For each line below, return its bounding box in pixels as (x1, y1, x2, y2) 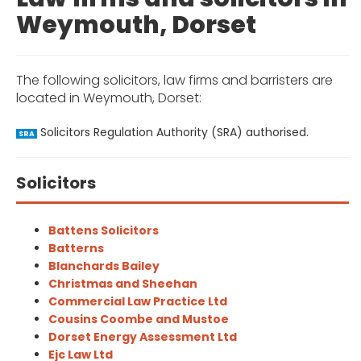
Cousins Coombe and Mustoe (48, 311, 229, 327)
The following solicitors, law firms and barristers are (16, 71, 333, 89)
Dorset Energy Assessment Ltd (48, 329, 237, 345)
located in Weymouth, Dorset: (16, 89, 201, 107)
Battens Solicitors (48, 222, 159, 239)
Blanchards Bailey (48, 258, 160, 274)
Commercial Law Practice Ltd (48, 293, 227, 309)
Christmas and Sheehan (48, 276, 197, 292)
